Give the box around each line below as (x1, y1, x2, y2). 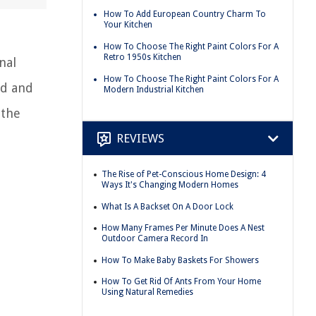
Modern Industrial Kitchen (104, 84, 204, 95)
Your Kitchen (104, 20, 152, 30)
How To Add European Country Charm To (104, 9, 266, 20)
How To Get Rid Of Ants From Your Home (102, 276, 261, 287)
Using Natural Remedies (102, 287, 193, 298)
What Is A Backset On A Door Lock (102, 201, 233, 212)
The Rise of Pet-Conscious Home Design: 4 (102, 169, 266, 180)
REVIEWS (116, 130, 164, 145)
